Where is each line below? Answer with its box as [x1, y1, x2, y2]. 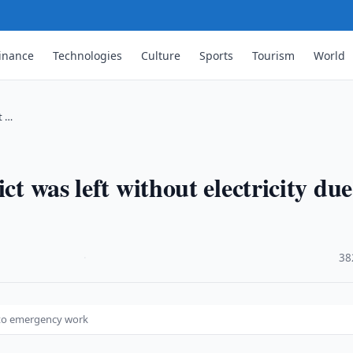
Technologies [53, 47, 123, 63]
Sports [199, 47, 234, 63]
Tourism [252, 47, 295, 63]
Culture [141, 47, 181, 63]
